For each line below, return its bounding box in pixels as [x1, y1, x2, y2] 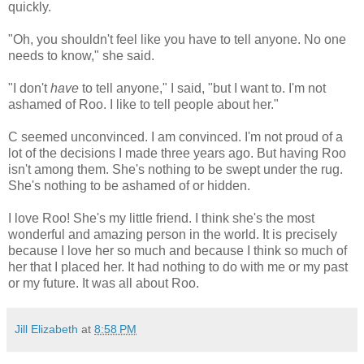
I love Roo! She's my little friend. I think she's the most [8, 210, 314, 225]
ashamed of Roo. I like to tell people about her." [8, 97, 279, 111]
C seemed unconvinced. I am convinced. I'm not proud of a [8, 129, 343, 144]
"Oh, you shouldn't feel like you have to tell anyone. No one [8, 32, 346, 46]
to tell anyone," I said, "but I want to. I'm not [79, 80, 326, 95]
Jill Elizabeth [15, 322, 78, 336]
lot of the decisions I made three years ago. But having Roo [8, 145, 346, 160]
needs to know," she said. [8, 48, 154, 63]
